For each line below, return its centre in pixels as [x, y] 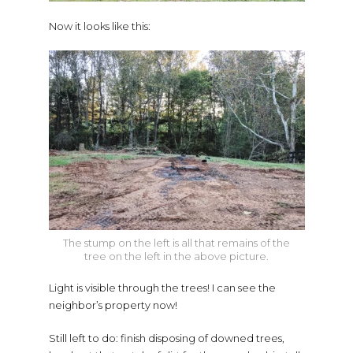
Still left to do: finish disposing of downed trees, [166, 338]
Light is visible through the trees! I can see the [162, 287]
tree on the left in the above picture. [176, 256]
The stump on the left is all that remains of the [176, 242]
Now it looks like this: [99, 26]
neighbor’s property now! [114, 305]
